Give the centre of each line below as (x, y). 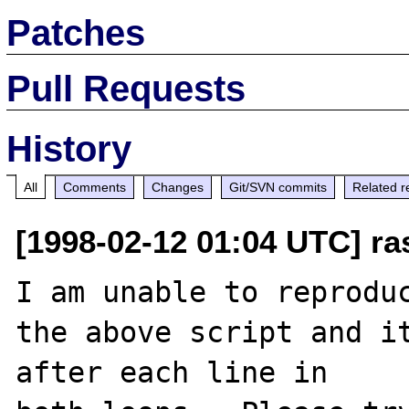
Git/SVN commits (278, 187)
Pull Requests (126, 88)
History (69, 148)
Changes (178, 187)
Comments (95, 187)
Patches (76, 32)
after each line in (172, 372)
